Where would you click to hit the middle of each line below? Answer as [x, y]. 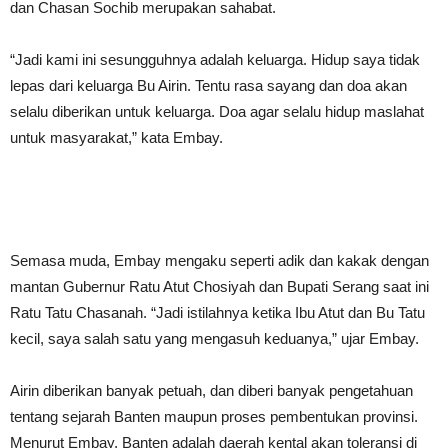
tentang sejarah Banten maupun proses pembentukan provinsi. [214, 416]
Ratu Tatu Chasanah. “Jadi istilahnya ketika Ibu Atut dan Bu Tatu [217, 312]
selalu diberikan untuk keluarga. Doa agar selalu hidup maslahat [217, 111]
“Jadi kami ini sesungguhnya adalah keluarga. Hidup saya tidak [215, 59]
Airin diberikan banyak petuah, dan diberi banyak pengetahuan [211, 390]
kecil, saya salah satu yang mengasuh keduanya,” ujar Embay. [214, 338]
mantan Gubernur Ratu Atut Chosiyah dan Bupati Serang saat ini [219, 286]
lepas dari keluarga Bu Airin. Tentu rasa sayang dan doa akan [208, 85]
